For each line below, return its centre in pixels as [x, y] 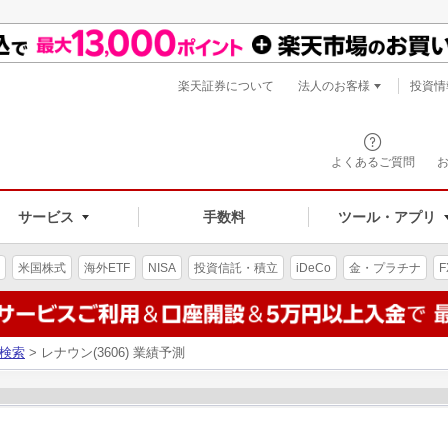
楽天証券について [226, 86]
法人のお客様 [334, 86]
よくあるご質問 [373, 162]
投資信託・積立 [236, 267]
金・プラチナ [385, 267]
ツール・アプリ [386, 216]
